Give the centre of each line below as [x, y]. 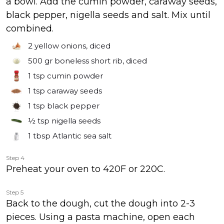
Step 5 [15, 192]
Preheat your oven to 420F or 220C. [85, 169]
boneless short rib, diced [101, 61]
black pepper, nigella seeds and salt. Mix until [108, 15]
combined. [30, 28]
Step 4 [15, 158]
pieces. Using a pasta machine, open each [100, 217]
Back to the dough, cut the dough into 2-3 [100, 203]
